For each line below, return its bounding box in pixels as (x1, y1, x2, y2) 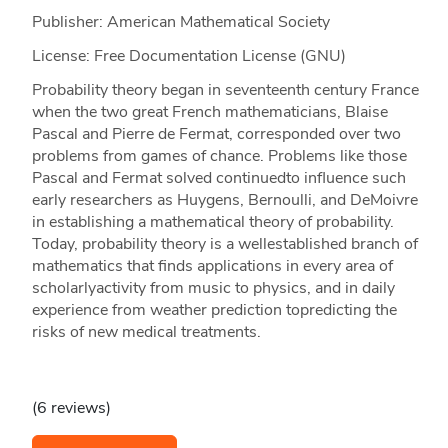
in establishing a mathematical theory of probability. (31, 211, 394, 234)
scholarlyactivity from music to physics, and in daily (31, 277, 395, 300)
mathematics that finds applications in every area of (31, 255, 393, 278)
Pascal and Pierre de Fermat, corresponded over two (31, 123, 401, 146)
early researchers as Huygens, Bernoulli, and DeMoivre (31, 189, 418, 212)
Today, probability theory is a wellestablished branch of (31, 233, 418, 256)
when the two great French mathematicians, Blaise (31, 101, 388, 124)
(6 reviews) (31, 397, 111, 420)
